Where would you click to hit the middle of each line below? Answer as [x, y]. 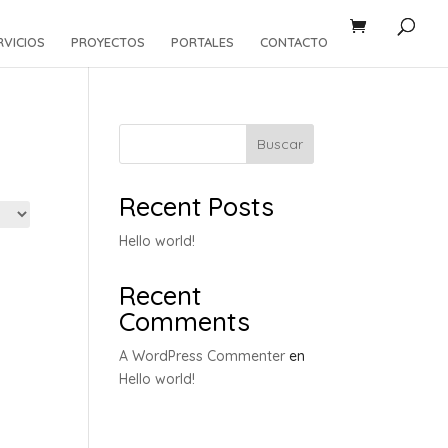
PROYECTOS [108, 42]
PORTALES [202, 42]
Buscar [279, 144]
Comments [185, 321]
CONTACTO [294, 42]
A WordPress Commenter [202, 356]
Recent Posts [197, 206]
